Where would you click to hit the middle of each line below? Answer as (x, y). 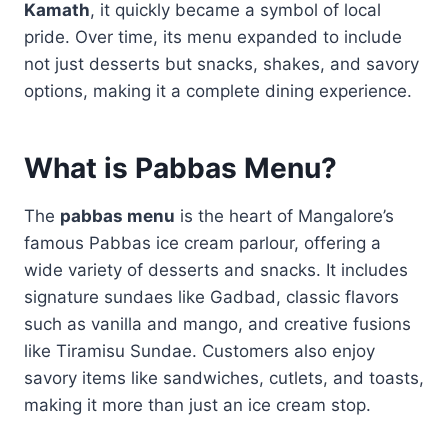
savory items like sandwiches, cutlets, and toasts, (224, 377)
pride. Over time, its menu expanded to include (213, 36)
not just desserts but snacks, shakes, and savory (221, 63)
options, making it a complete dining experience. (218, 90)
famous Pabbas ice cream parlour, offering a (202, 242)
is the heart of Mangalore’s (284, 215)
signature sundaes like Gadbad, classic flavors (211, 296)
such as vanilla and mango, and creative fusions (217, 323)
